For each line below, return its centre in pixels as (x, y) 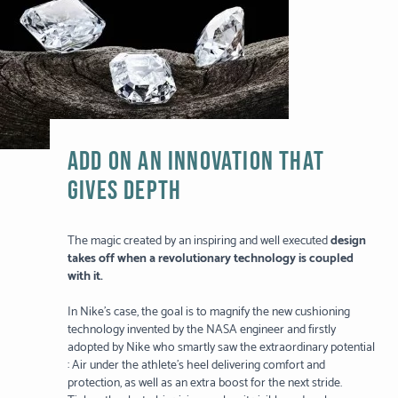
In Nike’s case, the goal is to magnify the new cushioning (209, 313)
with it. (85, 277)
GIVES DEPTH (125, 191)
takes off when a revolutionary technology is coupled (211, 259)
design (348, 242)
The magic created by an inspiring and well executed (198, 242)
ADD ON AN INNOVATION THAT (196, 162)
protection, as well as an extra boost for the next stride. (205, 384)
